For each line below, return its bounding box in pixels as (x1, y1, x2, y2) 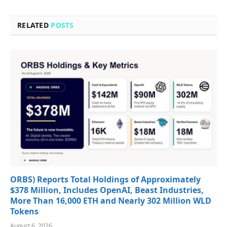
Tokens (10, 205, 39, 217)
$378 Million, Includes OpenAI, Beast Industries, (10, 184, 204, 196)
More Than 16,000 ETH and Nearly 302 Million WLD (10, 195, 211, 206)
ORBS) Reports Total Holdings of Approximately (10, 173, 201, 185)
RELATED (17, 20, 51, 30)
